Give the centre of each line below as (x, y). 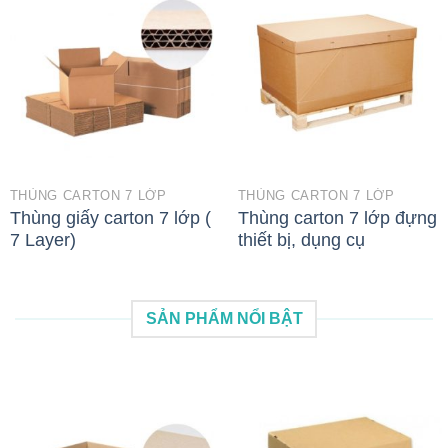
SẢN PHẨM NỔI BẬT (224, 319)
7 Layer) (42, 239)
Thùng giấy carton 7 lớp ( (110, 217)
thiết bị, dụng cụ (301, 239)
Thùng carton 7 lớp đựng (337, 217)
